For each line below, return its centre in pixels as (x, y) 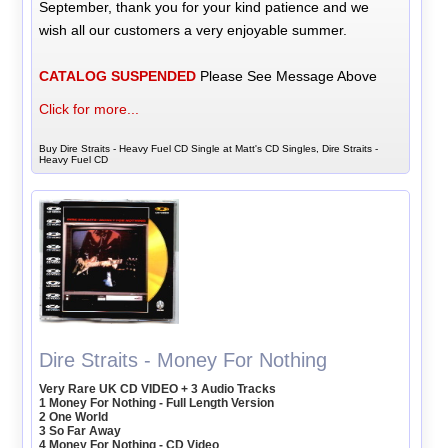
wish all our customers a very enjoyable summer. (193, 30)
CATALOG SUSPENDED (118, 76)
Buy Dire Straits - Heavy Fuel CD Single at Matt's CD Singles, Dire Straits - (209, 149)
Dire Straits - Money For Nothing (183, 360)
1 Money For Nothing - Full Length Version (157, 403)
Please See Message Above (287, 76)
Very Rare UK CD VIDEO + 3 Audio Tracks (158, 389)
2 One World (74, 417)
